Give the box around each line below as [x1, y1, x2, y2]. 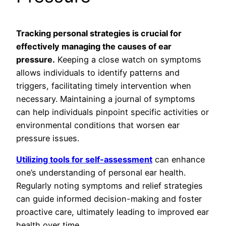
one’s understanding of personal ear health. [16, 167, 186, 178]
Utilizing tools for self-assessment [16, 154, 152, 165]
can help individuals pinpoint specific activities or [16, 106, 209, 117]
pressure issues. [16, 133, 79, 143]
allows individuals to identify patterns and [16, 67, 180, 78]
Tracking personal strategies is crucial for [16, 28, 182, 38]
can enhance [152, 154, 205, 165]
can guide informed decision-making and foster [16, 194, 202, 204]
